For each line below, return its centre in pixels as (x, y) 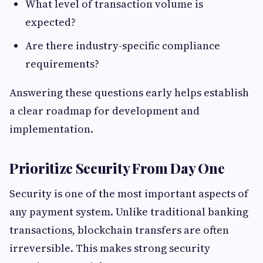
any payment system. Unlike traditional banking (129, 212)
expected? (50, 22)
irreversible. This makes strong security (110, 248)
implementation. (51, 129)
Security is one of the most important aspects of (129, 193)
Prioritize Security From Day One (117, 168)
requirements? (62, 64)
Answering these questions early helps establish (129, 92)
